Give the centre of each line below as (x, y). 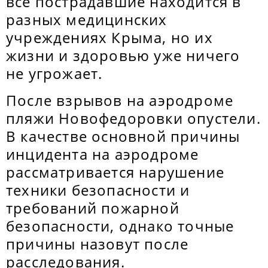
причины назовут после (98, 244)
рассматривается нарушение (115, 172)
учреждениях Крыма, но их (109, 37)
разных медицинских (87, 19)
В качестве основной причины (123, 136)
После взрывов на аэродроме (120, 100)
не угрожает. (54, 73)
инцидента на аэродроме (103, 154)
